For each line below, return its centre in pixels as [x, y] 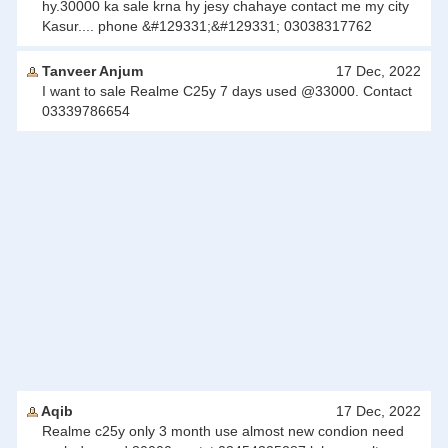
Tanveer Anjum [90, 71]
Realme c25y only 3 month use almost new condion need [223, 431]
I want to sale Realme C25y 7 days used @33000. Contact [227, 91]
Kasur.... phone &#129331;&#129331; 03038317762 [207, 26]
